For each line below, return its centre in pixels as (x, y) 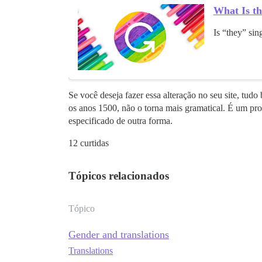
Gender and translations (119, 235)
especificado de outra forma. (120, 121)
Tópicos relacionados (119, 176)
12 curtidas (89, 143)
